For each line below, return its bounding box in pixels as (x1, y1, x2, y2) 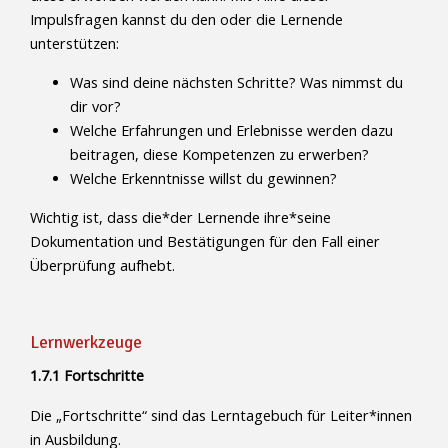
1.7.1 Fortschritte (30, 366, 144, 386)
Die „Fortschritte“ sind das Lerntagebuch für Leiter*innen (30, 405, 412, 425)
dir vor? (70, 96, 121, 116)
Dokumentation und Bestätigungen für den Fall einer (30, 231, 380, 251)
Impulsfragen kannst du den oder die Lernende (30, 9, 343, 29)
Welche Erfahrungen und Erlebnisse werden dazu (70, 120, 393, 140)
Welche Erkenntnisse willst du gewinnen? (70, 168, 337, 188)
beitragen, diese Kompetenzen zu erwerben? (70, 144, 369, 164)
